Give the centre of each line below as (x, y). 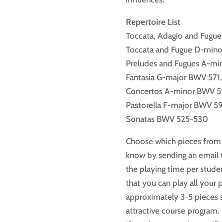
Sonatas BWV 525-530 (167, 119)
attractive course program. (172, 211)
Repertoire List (153, 22)
